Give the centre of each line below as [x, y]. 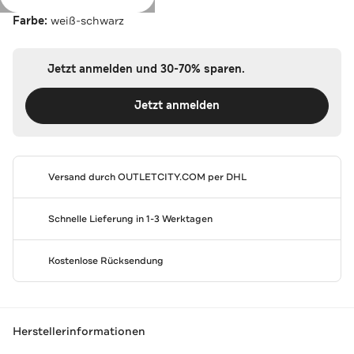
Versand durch [83, 177]
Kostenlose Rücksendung [105, 260]
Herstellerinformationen [79, 331]
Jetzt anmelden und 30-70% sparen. [146, 69]
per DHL [226, 177]
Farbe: [32, 21]
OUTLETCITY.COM [161, 177]
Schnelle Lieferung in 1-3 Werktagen [130, 218]
